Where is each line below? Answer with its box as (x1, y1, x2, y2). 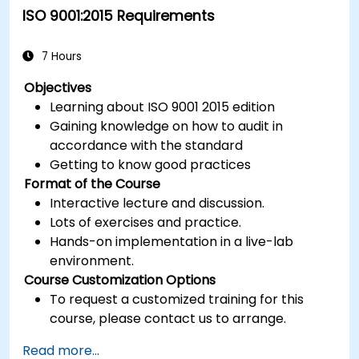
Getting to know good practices (50, 155, 252, 174)
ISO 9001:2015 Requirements (22, 6, 215, 26)
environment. (50, 251, 135, 270)
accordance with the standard (50, 135, 244, 155)
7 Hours (38, 48, 82, 64)
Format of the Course (24, 174, 161, 193)
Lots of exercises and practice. (50, 212, 242, 232)
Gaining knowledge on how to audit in (50, 116, 284, 135)
